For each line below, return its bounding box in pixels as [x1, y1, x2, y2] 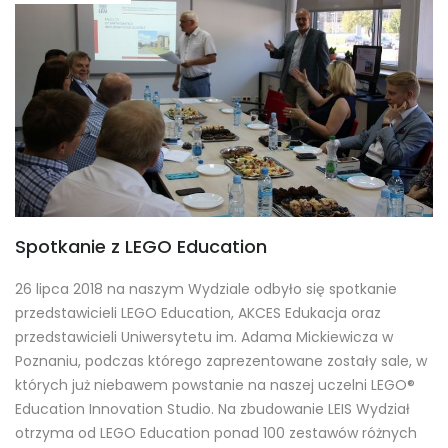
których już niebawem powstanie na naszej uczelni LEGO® [15, 375, 415, 396]
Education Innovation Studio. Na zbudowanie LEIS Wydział [15, 399, 410, 420]
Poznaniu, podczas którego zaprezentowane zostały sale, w [15, 351, 427, 372]
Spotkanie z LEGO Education [15, 234, 267, 260]
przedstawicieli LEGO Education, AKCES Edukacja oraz [15, 303, 381, 324]
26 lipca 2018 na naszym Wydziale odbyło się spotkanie [15, 279, 397, 300]
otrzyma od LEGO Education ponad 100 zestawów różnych [15, 423, 417, 444]
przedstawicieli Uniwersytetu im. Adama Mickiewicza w [15, 327, 393, 348]
